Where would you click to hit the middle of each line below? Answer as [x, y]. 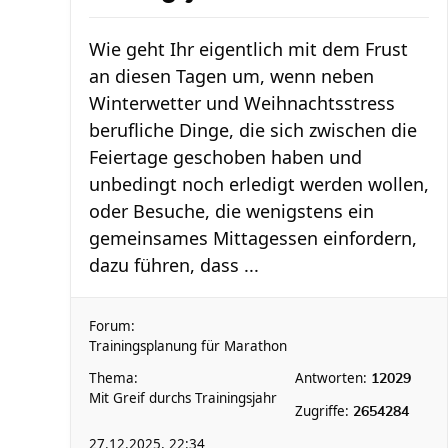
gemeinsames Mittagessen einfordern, [253, 238]
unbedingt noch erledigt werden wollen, [259, 184]
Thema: [113, 378]
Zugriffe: [324, 411]
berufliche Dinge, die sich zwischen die [253, 130]
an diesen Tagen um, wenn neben [231, 76]
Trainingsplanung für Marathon [188, 346]
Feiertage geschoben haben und [225, 157]
